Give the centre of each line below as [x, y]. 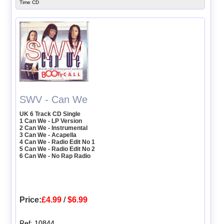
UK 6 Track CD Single [50, 114]
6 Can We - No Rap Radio [55, 156]
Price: [31, 200]
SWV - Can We [54, 100]
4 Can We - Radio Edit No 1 [57, 142]
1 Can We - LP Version [51, 121]
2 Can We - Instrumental [54, 128]
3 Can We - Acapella [48, 135]
